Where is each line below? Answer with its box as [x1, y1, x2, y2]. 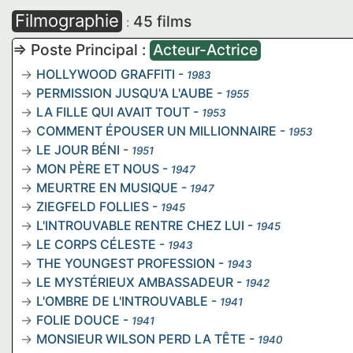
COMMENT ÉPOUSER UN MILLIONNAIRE [36, 123, 277, 139]
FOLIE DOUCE [36, 312, 120, 328]
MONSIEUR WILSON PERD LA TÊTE [36, 331, 246, 347]
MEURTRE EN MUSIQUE [36, 180, 178, 195]
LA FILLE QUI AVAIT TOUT [36, 104, 190, 120]
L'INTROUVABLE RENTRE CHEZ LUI [36, 217, 244, 233]
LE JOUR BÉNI [36, 142, 120, 158]
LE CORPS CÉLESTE [36, 236, 156, 252]
